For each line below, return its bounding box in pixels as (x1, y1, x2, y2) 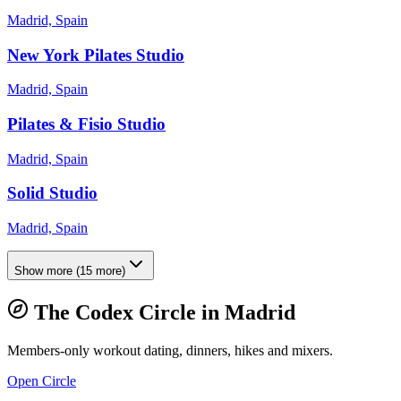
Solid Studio (7, 183, 98, 203)
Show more (14, 264, 73, 278)
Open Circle (7, 373, 76, 388)
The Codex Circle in (29, 301, 225, 325)
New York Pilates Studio (7, 45, 184, 64)
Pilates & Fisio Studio (7, 115, 166, 134)
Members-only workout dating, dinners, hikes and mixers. (7, 343, 333, 358)
